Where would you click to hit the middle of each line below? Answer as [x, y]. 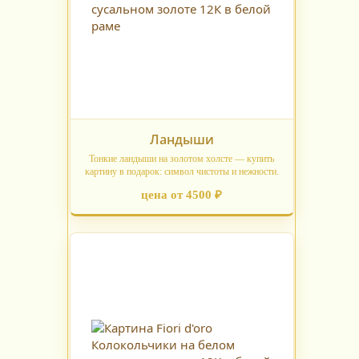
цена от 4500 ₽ [182, 195]
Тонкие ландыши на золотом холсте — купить [182, 159]
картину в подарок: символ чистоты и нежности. [182, 172]
